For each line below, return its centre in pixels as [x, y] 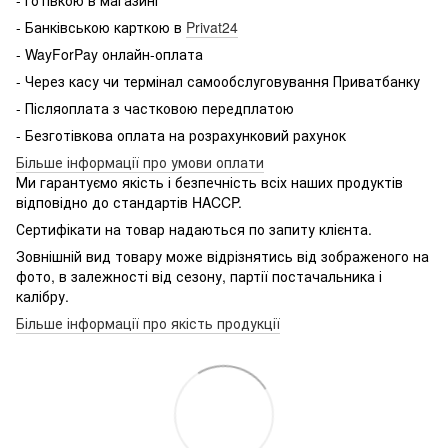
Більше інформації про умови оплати [140, 161]
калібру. [42, 295]
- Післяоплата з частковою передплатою [155, 107]
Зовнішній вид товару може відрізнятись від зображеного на [222, 255]
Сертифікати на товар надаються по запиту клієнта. [194, 228]
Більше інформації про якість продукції [148, 322]
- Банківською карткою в [101, 26]
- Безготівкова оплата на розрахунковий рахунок [181, 134]
